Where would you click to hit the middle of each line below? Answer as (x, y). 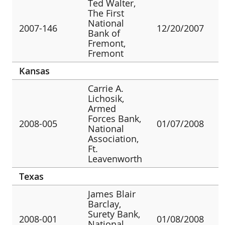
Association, (114, 138)
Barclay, (105, 204)
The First (106, 13)
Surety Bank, (114, 214)
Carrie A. (106, 88)
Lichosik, (106, 98)
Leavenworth (115, 158)
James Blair (112, 194)
